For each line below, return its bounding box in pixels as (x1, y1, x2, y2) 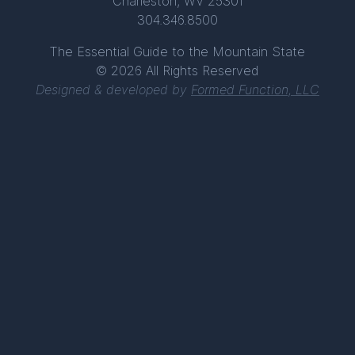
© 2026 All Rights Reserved (96, 63, 259, 78)
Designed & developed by (36, 82, 191, 97)
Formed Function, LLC (191, 82, 319, 97)
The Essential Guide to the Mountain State (50, 44, 305, 59)
